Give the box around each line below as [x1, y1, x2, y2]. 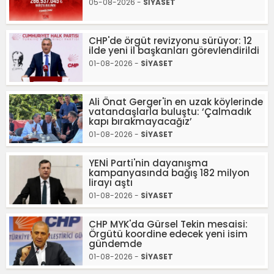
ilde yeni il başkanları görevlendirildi [89, 43, 259, 57]
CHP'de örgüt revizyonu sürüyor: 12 [89, 34, 252, 47]
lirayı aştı [89, 176, 133, 189]
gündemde [89, 237, 142, 250]
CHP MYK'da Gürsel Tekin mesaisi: [89, 217, 248, 231]
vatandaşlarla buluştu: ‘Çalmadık [89, 105, 251, 118]
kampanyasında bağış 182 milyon [89, 166, 250, 179]
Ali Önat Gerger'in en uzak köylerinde [89, 95, 263, 108]
